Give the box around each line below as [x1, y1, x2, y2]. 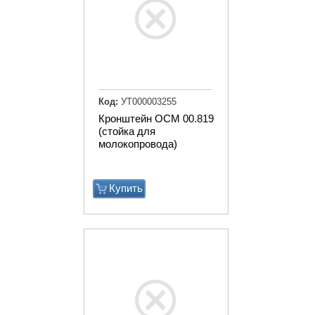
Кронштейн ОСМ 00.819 [98, 112, 214, 124]
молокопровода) [98, 137, 177, 150]
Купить [109, 181, 143, 194]
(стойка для [98, 124, 155, 137]
